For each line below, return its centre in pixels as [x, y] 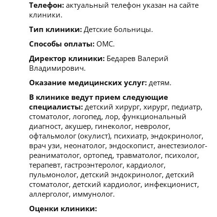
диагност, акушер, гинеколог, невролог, [100, 126]
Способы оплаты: [62, 43]
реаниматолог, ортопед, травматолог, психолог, [114, 155]
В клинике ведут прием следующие [99, 97]
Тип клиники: [55, 29]
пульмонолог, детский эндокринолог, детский [112, 174]
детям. [159, 82]
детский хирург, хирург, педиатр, [143, 106]
